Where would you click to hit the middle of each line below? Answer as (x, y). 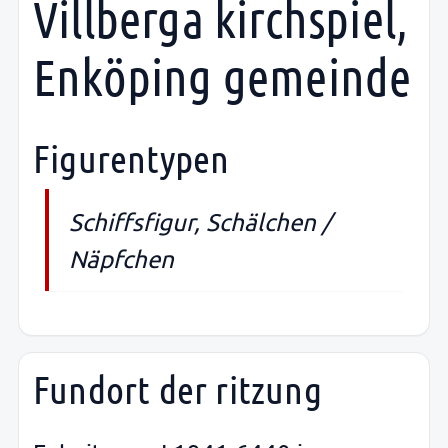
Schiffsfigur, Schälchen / (200, 222)
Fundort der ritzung (177, 389)
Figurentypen (131, 157)
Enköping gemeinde (222, 76)
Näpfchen (121, 259)
